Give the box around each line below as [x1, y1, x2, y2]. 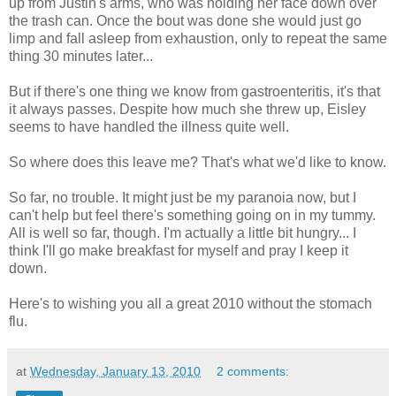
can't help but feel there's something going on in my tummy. [9, 207, 376, 223]
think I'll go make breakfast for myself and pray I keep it [9, 242, 348, 258]
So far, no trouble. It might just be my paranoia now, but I [9, 189, 356, 205]
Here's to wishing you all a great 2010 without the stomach [9, 295, 372, 311]
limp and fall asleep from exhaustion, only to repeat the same [9, 30, 387, 46]
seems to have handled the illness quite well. [9, 118, 289, 134]
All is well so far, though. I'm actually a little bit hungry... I [9, 225, 356, 240]
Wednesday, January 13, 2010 [30, 363, 201, 378]
